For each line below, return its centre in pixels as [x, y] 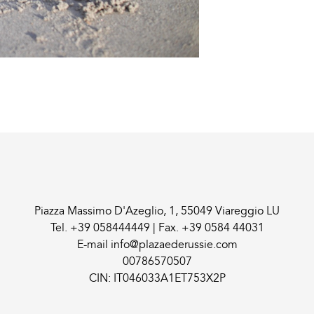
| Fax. [165, 227]
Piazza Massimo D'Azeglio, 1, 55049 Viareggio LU [157, 211]
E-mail [94, 244]
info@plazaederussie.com [174, 244]
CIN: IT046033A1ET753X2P [157, 278]
